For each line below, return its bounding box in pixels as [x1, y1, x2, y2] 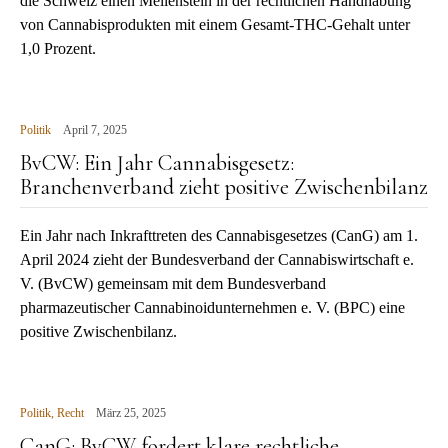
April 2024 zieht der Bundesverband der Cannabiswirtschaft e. [20, 251, 414, 268]
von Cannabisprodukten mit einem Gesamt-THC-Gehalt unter [20, 16, 410, 33]
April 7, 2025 [63, 123, 127, 137]
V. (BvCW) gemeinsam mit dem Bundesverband [20, 275, 326, 292]
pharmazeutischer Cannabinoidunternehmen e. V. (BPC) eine [20, 299, 405, 316]
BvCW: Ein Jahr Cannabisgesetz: [20, 150, 294, 176]
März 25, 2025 [96, 406, 166, 420]
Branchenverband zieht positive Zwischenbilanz [20, 174, 428, 200]
